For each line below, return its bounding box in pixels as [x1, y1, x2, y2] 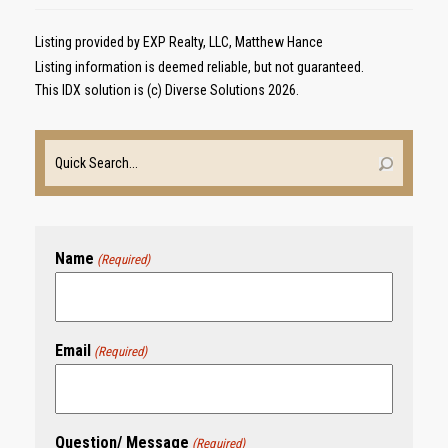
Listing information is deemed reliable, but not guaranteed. [35, 59, 364, 75]
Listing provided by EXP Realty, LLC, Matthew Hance [35, 34, 323, 50]
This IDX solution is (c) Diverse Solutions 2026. [35, 82, 299, 98]
